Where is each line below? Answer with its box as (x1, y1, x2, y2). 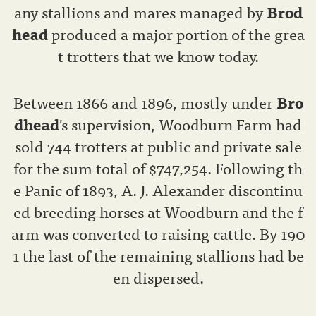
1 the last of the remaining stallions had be (12, 243, 304, 268)
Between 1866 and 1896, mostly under (13, 90, 276, 115)
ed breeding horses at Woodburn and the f (13, 199, 303, 224)
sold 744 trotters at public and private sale (14, 133, 302, 159)
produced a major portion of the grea (51, 21, 305, 47)
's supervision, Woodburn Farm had (59, 111, 302, 137)
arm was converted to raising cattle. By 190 (11, 221, 305, 246)
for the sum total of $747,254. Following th (13, 155, 303, 181)
